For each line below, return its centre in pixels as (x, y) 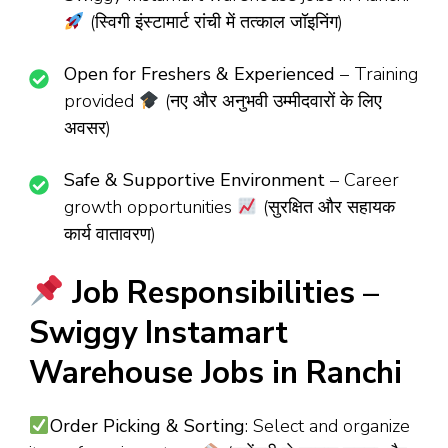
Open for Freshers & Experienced (199, 74)
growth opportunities (150, 207)
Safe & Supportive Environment (194, 180)
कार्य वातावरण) (110, 234)
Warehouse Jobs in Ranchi (215, 373)
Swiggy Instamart (158, 333)
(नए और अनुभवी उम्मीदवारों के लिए (270, 101)
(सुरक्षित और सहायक (326, 207)
